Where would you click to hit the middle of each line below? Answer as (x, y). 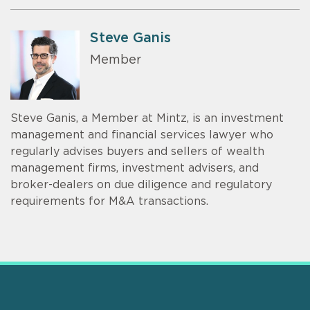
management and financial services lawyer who (142, 135)
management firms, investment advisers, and (135, 168)
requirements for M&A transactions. (109, 201)
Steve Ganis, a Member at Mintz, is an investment (147, 118)
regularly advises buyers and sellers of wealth (137, 151)
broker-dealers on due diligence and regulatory (141, 184)
